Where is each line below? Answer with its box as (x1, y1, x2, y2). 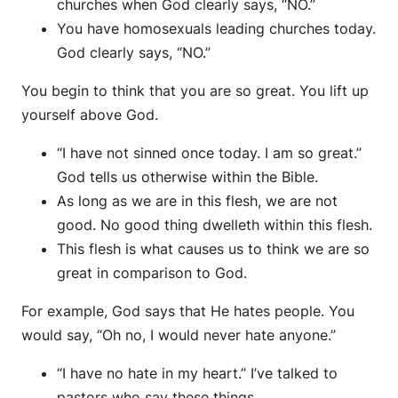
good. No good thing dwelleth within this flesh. (57, 216, 372, 235)
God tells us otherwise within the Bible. (57, 168, 318, 187)
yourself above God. (21, 106, 158, 124)
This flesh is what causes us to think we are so (57, 240, 370, 259)
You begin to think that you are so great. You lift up (21, 82, 369, 100)
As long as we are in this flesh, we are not (57, 192, 338, 211)
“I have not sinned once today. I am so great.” (57, 144, 362, 163)
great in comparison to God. (57, 264, 247, 283)
